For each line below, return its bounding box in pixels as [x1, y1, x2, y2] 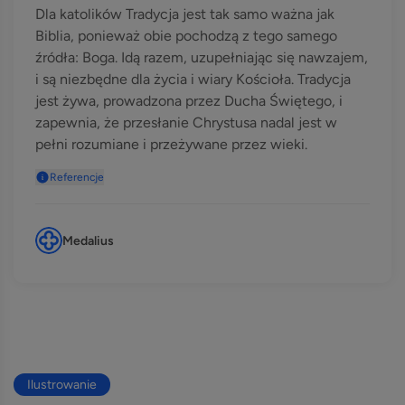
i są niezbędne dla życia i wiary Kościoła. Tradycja [35, 71, 351, 88]
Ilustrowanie [27, 377, 97, 392]
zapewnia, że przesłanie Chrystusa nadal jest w [35, 114, 337, 131]
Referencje [50, 171, 104, 184]
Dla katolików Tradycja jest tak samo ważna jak [35, 5, 334, 23]
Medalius [62, 232, 114, 249]
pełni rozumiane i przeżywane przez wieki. [35, 136, 307, 153]
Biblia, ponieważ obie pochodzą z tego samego [35, 27, 337, 44]
